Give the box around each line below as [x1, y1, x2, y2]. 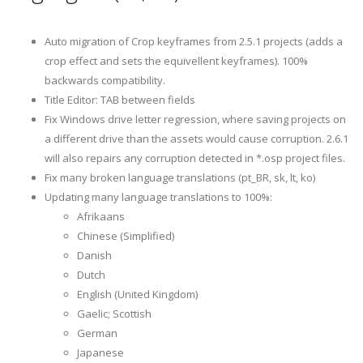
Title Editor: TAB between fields [45, 92, 195, 107]
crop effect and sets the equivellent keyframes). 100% [45, 53, 308, 68]
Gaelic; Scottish [77, 305, 152, 321]
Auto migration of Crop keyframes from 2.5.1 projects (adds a [45, 33, 343, 49]
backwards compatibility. [45, 72, 165, 88]
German [77, 325, 117, 340]
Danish [77, 247, 112, 263]
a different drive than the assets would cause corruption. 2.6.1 [45, 130, 348, 146]
